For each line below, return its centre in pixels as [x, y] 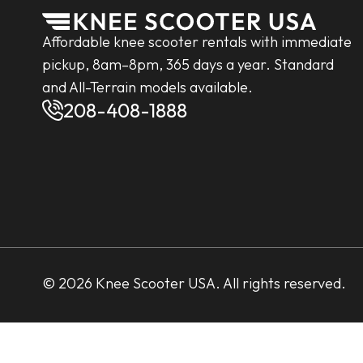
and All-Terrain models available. [147, 88]
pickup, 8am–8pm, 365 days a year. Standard [188, 65]
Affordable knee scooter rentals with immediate [197, 42]
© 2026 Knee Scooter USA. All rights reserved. [194, 283]
